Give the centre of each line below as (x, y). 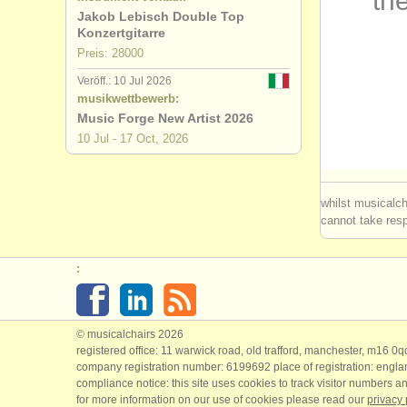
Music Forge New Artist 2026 (165, 118)
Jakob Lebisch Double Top (161, 16)
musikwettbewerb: (128, 99)
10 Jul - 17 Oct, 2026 (133, 139)
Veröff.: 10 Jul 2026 (124, 81)
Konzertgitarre (121, 33)
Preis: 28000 (110, 53)
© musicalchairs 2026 (130, 334)
